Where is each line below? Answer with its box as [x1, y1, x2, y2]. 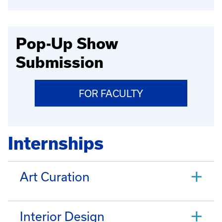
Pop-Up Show [16, 35, 118, 53]
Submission [16, 54, 104, 71]
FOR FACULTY [79, 88, 143, 100]
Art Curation [20, 170, 90, 184]
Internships [8, 134, 104, 154]
